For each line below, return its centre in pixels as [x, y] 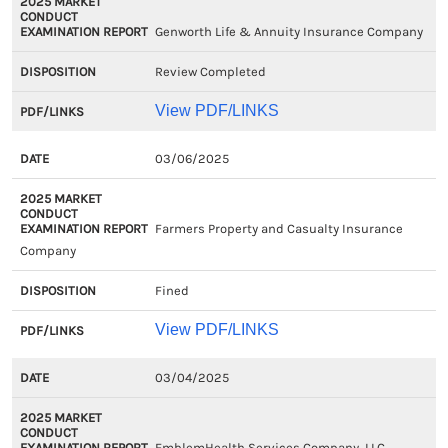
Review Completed [210, 71]
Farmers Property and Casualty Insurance [278, 228]
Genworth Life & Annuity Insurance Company [288, 31]
